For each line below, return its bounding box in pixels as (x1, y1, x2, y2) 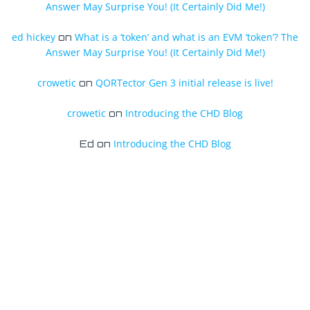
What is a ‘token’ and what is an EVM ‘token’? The (75, 30, 298, 44)
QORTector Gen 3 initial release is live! (95, 76, 273, 89)
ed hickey (12, 30, 55, 44)
